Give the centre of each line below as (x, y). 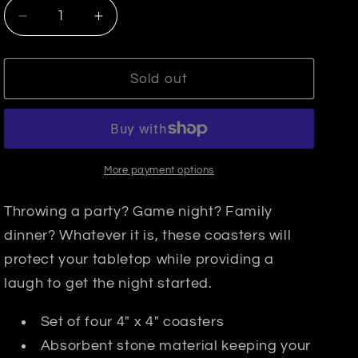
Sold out (159, 79)
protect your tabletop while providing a (139, 260)
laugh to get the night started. (110, 284)
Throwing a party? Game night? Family (138, 212)
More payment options (159, 170)
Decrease (56, 24)
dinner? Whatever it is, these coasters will (148, 236)
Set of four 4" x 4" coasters (132, 322)
